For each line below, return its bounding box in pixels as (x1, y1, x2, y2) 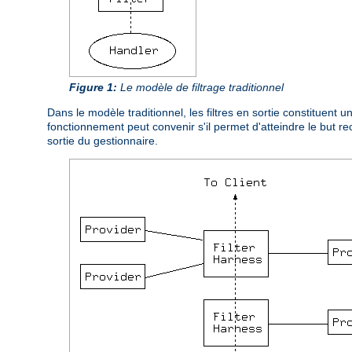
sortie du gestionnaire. (47, 134, 158, 148)
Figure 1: (69, 81, 117, 94)
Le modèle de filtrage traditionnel (117, 81, 284, 94)
